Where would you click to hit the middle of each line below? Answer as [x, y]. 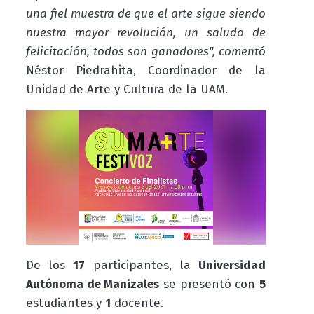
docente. [137, 303]
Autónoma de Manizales [93, 285]
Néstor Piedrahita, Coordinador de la [146, 70]
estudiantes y [65, 303]
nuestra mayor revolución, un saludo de [146, 32]
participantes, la [142, 266]
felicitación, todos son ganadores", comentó [146, 51]
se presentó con [210, 285]
